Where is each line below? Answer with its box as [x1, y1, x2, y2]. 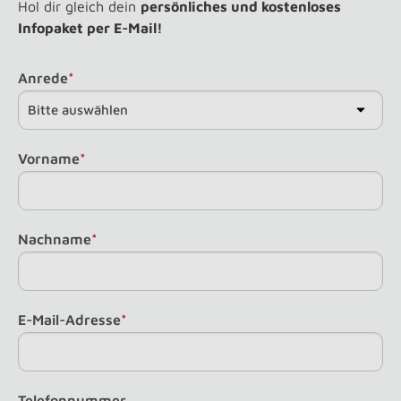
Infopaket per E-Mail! [18, 20, 163, 36]
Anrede [18, 70, 68, 86]
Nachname [18, 231, 91, 247]
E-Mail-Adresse [18, 311, 121, 328]
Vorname [18, 150, 80, 166]
